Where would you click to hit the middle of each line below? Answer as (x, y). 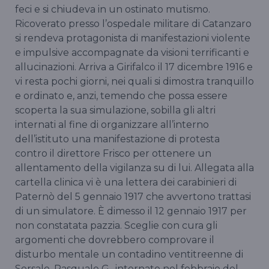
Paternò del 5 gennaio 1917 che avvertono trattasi (133, 197)
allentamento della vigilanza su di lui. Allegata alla (134, 168)
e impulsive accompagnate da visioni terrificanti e (132, 53)
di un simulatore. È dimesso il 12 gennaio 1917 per (131, 211)
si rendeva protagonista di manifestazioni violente (133, 38)
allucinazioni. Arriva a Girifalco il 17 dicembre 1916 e (134, 67)
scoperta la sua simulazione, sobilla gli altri (115, 110)
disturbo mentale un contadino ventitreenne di (129, 255)
